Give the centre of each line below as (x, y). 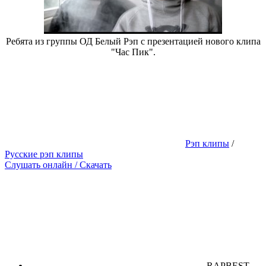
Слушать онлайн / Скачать (58, 164)
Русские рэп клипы (44, 154)
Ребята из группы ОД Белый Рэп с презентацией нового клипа (133, 41)
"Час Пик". (133, 52)
